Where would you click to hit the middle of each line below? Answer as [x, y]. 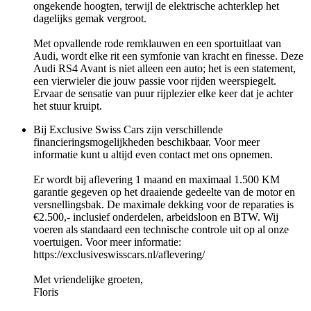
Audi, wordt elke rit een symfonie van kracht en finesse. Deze [168, 56]
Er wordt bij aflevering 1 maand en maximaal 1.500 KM [157, 180]
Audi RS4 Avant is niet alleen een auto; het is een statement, [165, 69]
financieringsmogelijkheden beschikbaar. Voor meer [146, 142]
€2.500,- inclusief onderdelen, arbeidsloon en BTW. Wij [156, 217]
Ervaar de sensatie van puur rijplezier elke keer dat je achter [163, 94]
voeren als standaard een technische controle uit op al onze [161, 230]
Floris [46, 292]
